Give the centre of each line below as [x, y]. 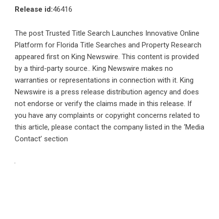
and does [183, 92]
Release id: [34, 9]
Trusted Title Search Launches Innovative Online [122, 33]
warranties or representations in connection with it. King [104, 80]
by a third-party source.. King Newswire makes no [94, 68]
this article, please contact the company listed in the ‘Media [109, 127]
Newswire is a [38, 92]
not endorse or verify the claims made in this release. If [103, 103]
